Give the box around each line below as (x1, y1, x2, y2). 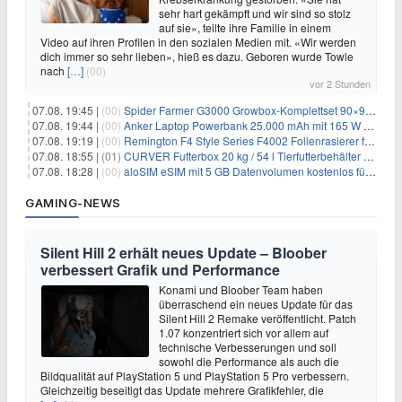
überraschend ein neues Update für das (159, 296, 353, 311)
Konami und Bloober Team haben (159, 282, 323, 297)
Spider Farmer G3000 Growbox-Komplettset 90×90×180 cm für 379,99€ (124, 102, 365, 118)
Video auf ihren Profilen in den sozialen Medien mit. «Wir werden (40, 34, 356, 49)
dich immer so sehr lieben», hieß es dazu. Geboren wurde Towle (40, 48, 354, 64)
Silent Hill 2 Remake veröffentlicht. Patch (159, 310, 356, 326)
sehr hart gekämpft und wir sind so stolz (159, 5, 351, 21)
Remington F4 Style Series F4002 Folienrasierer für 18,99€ (124, 133, 364, 148)
